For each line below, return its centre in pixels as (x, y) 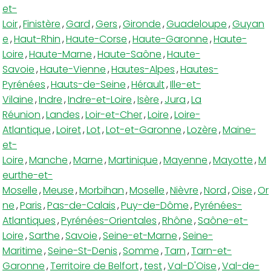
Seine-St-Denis (83, 250)
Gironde (142, 24)
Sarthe (44, 235)
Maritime (22, 250)
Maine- (239, 129)
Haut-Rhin (37, 39)
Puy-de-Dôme (155, 205)
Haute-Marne (60, 54)
